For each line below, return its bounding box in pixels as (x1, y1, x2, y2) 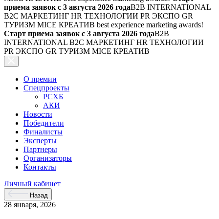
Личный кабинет (4, 179, 61, 188)
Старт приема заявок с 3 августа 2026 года (4, 29, 154, 38)
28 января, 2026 (4, 200, 56, 209)
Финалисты (23, 128, 63, 136)
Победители (23, 119, 64, 127)
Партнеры (23, 145, 57, 153)
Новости (23, 110, 52, 118)
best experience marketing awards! (97, 21, 203, 29)
